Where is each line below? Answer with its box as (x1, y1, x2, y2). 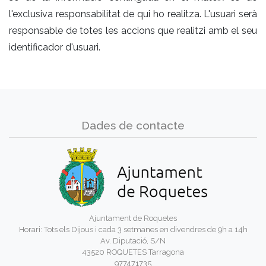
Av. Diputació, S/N (100, 236, 166, 245)
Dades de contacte (81, 118, 185, 132)
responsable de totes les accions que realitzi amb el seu (9, 24, 257, 36)
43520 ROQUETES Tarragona (82, 247, 184, 256)
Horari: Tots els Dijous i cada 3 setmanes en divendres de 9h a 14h (18, 224, 248, 234)
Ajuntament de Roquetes (89, 213, 177, 223)
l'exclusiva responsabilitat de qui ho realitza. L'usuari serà (9, 8, 257, 20)
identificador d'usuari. (9, 41, 100, 53)
